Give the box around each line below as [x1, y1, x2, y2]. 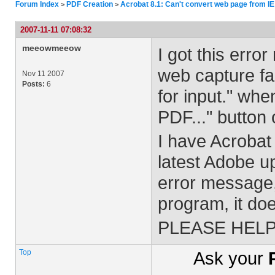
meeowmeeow [22, 43, 81, 53]
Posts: [22, 80, 45, 88]
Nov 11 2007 [22, 69, 64, 78]
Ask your [193, 248, 268, 268]
